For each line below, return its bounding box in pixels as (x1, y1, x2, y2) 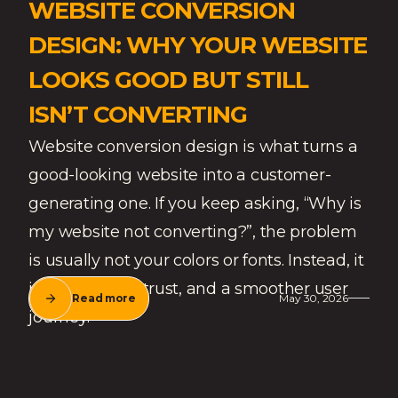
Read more (72, 291, 136, 306)
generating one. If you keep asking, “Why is (28, 193, 362, 213)
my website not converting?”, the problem (28, 221, 357, 242)
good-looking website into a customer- (28, 164, 331, 185)
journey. (28, 306, 90, 327)
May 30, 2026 (279, 291, 348, 306)
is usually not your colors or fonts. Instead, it (28, 250, 364, 270)
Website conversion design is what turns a (28, 136, 358, 156)
